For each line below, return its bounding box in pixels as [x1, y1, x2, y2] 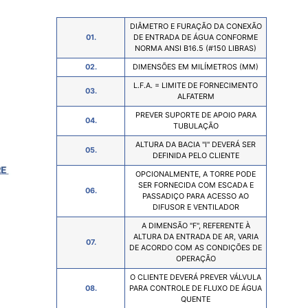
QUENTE [181, 295, 210, 304]
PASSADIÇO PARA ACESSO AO [142, 192, 249, 201]
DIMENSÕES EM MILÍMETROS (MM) [133, 63, 258, 71]
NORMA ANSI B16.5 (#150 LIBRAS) [135, 44, 256, 53]
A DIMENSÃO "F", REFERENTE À [141, 221, 250, 230]
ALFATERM [177, 92, 214, 101]
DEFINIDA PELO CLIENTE [152, 151, 239, 160]
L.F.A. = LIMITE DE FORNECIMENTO [133, 81, 258, 90]
